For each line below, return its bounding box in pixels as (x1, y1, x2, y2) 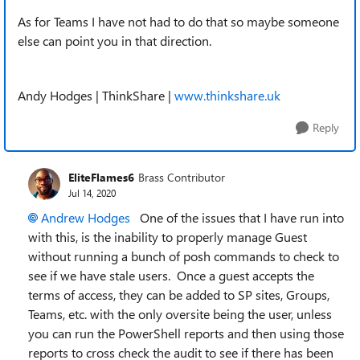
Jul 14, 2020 (68, 186, 116, 199)
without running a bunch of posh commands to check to (28, 247, 339, 264)
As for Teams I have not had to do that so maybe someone (18, 13, 339, 30)
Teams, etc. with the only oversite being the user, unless (28, 305, 332, 322)
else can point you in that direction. (18, 32, 215, 49)
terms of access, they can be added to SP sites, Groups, (28, 286, 329, 303)
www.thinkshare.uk (174, 87, 280, 104)
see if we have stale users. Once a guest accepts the (28, 267, 314, 284)
